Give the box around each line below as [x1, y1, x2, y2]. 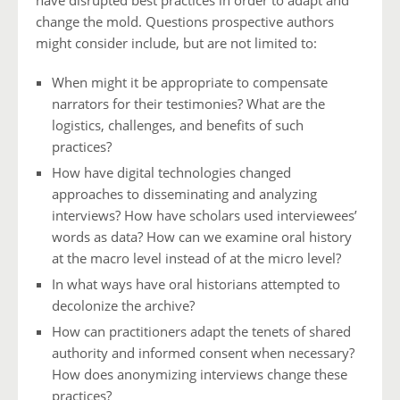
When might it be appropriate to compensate [52, 73, 328, 92]
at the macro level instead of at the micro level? [52, 249, 341, 268]
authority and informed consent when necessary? [52, 344, 354, 362]
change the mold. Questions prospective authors [36, 12, 334, 31]
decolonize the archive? [52, 296, 198, 315]
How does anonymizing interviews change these [52, 365, 347, 384]
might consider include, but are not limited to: [36, 34, 317, 53]
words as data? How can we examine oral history [52, 228, 352, 246]
